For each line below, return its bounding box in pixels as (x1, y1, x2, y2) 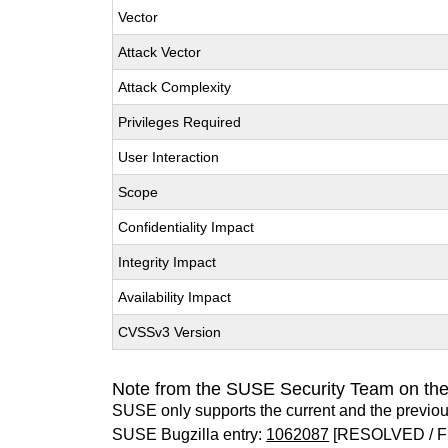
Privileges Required (118, 114, 242, 130)
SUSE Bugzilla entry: (112, 426, 267, 443)
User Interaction (118, 149, 220, 165)
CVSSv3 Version (118, 324, 222, 340)
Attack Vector (118, 44, 202, 60)
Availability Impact (118, 289, 232, 305)
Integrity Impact (118, 254, 217, 270)
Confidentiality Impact (118, 219, 255, 235)
